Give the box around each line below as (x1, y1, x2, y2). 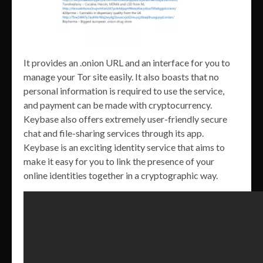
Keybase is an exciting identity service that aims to (23, 141, 225, 153)
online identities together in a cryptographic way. (23, 169, 218, 181)
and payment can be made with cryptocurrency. (23, 99, 212, 110)
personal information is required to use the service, (23, 85, 224, 96)
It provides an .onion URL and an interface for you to (23, 56, 230, 68)
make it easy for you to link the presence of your (23, 155, 214, 167)
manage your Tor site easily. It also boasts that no (23, 70, 219, 82)
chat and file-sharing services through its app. (23, 127, 204, 139)
